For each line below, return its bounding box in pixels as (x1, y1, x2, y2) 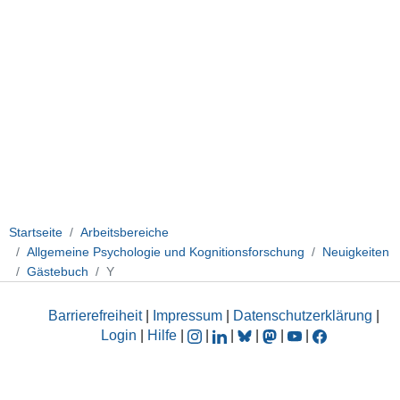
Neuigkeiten (322, 244, 389, 259)
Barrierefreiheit (48, 308, 142, 324)
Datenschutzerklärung (233, 308, 372, 324)
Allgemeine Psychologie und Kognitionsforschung (27, 244, 304, 259)
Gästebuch (27, 263, 88, 279)
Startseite (9, 224, 62, 239)
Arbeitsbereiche (80, 224, 169, 239)
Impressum (153, 308, 222, 324)
